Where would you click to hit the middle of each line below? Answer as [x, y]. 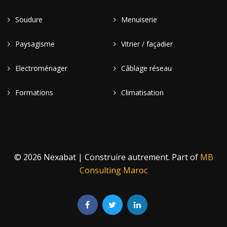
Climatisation [142, 92]
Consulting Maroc [113, 170]
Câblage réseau [146, 68]
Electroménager [41, 68]
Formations [34, 92]
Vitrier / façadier [147, 44]
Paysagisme [35, 44]
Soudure [29, 20]
